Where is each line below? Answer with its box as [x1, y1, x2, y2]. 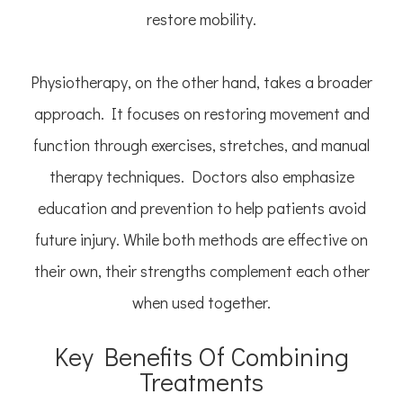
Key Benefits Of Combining [54, 339, 349, 374]
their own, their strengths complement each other [33, 260, 370, 282]
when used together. [132, 291, 271, 314]
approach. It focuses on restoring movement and [33, 103, 370, 125]
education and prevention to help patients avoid [37, 197, 366, 219]
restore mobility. [147, 8, 256, 31]
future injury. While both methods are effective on [35, 228, 368, 251]
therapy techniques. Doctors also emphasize [49, 166, 354, 188]
